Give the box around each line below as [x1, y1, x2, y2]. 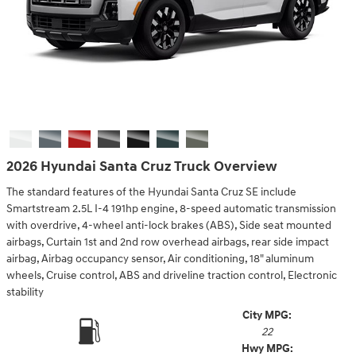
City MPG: [242, 308, 292, 322]
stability [6, 285, 44, 299]
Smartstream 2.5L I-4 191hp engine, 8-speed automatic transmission [6, 202, 336, 215]
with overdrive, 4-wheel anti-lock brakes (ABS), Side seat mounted [6, 219, 331, 232]
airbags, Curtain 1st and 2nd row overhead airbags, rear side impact [6, 235, 329, 249]
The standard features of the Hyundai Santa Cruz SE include [6, 185, 296, 199]
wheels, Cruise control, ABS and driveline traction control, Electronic [6, 269, 337, 282]
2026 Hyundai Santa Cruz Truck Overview [6, 157, 277, 176]
